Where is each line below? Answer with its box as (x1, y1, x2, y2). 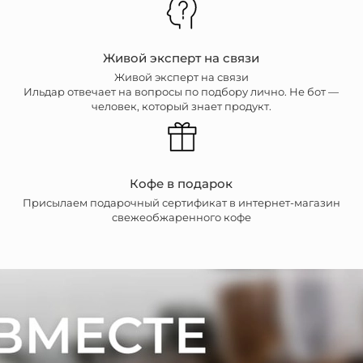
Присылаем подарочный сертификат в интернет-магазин (22, 197, 340, 210)
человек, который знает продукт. (91, 100, 271, 113)
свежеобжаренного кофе (111, 211, 251, 224)
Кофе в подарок (130, 175, 233, 191)
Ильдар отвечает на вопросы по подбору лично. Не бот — (23, 86, 340, 99)
